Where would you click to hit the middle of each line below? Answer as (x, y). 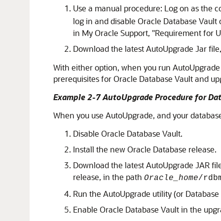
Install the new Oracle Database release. (145, 149)
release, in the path (109, 177)
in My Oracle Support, (112, 33)
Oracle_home (171, 178)
